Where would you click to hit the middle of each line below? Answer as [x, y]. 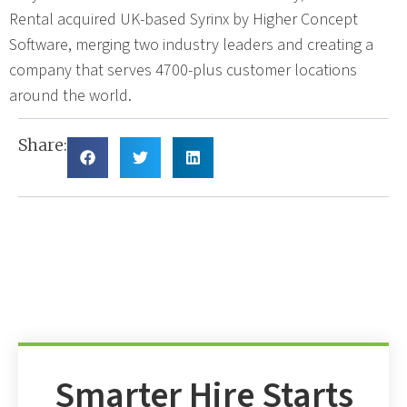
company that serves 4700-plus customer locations [183, 70]
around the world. [70, 95]
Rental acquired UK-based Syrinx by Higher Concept [184, 19]
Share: [43, 144]
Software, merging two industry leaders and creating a [191, 45]
